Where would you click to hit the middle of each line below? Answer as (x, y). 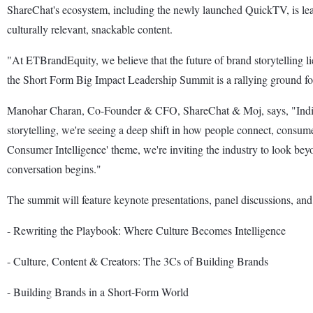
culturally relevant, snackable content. (90, 29)
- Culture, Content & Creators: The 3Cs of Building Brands (138, 261)
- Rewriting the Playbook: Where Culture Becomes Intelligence (146, 230)
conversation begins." (54, 168)
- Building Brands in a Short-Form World (98, 291)
